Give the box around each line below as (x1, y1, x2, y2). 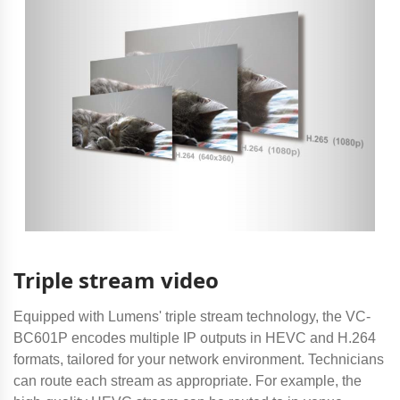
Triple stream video (13, 264, 219, 295)
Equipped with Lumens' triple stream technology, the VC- (13, 308, 371, 324)
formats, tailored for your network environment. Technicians (13, 351, 384, 367)
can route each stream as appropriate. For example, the (13, 372, 362, 388)
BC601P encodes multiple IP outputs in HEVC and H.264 (13, 329, 376, 346)
